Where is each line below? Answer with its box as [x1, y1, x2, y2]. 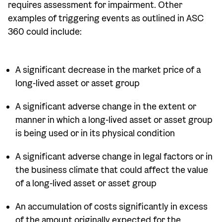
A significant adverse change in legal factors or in [15, 151, 213, 163]
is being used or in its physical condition [15, 128, 175, 139]
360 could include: [8, 26, 82, 38]
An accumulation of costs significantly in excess [15, 201, 208, 213]
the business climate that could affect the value [15, 165, 208, 176]
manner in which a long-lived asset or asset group [15, 114, 213, 126]
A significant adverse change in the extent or [15, 101, 196, 112]
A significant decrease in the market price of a [15, 64, 201, 76]
